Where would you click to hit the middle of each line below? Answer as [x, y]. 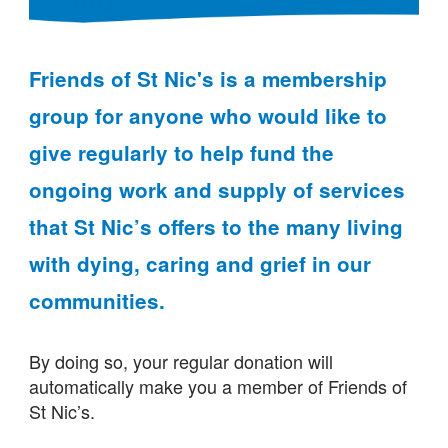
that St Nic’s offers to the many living [215, 227]
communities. [96, 301]
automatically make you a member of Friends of [217, 386]
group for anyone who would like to [207, 116]
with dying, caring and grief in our [199, 264]
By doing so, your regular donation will [180, 361]
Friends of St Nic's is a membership [207, 79]
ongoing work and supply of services [216, 190]
